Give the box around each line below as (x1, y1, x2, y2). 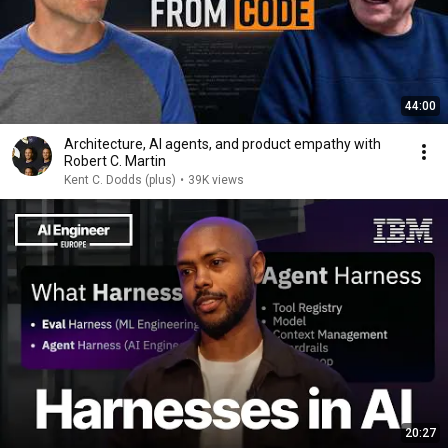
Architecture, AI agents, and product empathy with (64, 136, 381, 152)
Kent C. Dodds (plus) (64, 173, 176, 187)
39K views (188, 173, 244, 187)
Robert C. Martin (64, 153, 166, 169)
